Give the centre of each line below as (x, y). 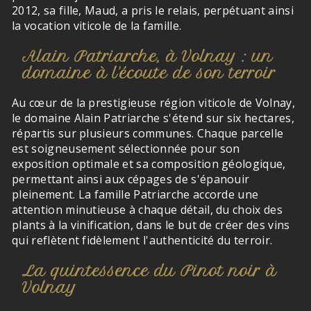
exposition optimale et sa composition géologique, (149, 164)
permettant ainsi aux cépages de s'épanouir (131, 179)
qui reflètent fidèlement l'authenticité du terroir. (142, 240)
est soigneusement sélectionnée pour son (126, 149)
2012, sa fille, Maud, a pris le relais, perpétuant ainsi (153, 10)
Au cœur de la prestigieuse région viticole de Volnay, (153, 103)
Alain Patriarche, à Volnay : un (148, 56)
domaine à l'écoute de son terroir (149, 73)
